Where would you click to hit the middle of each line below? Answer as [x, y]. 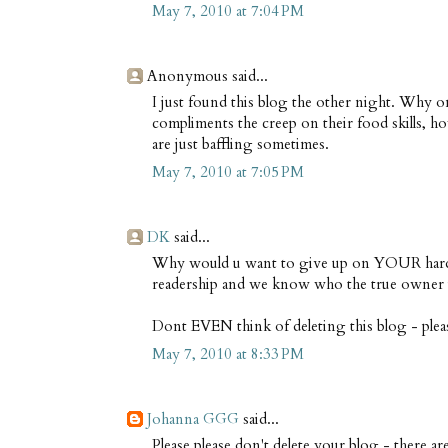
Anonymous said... [207, 76]
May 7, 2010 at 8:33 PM [228, 354]
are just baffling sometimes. [240, 143]
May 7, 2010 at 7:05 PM [228, 172]
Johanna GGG [193, 419]
